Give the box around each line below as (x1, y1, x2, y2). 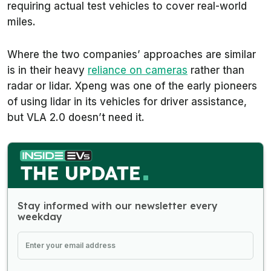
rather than (188, 64, 244, 76)
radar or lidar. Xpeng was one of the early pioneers (7, 79, 257, 92)
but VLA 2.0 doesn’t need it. (7, 111, 145, 123)
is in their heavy (7, 64, 88, 76)
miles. (7, 15, 36, 28)
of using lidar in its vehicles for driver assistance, (7, 95, 247, 108)
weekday (18, 210, 62, 223)
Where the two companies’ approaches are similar (7, 48, 256, 60)
